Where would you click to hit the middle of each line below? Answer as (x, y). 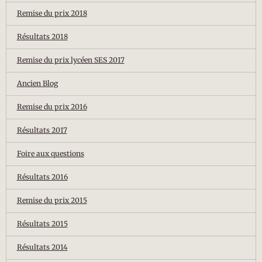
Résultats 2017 (42, 130)
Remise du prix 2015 (52, 200)
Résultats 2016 (42, 177)
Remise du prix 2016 (52, 107)
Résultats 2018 (42, 37)
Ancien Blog (37, 83)
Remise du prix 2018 (52, 13)
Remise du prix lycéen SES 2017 (70, 60)
